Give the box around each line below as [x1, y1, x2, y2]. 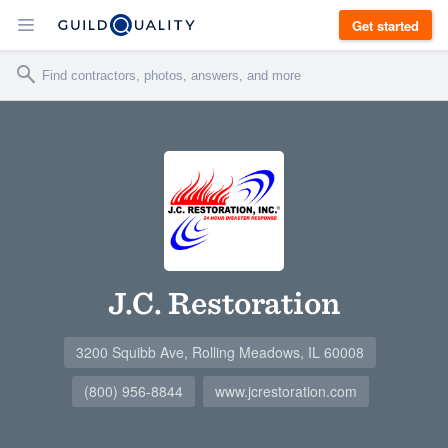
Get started [352, 15, 419, 35]
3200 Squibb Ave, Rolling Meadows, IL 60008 [76, 342, 364, 362]
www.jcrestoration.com [214, 381, 357, 401]
